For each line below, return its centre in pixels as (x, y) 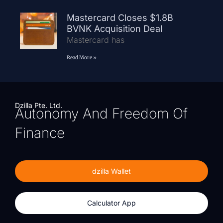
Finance (40, 133)
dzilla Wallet (111, 171)
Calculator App (111, 203)
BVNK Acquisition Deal (117, 28)
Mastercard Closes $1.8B (120, 17)
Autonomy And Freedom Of (101, 113)
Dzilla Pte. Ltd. (39, 105)
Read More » (81, 57)
